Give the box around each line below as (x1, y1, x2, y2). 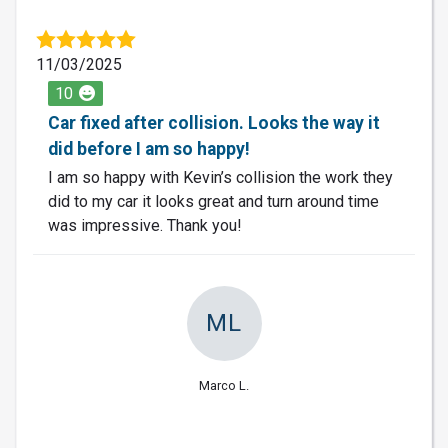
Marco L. (199, 377, 249, 393)
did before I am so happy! (48, 138, 250, 159)
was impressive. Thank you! (48, 215, 242, 235)
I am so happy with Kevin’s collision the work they (48, 167, 393, 187)
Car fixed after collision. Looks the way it (48, 112, 380, 133)
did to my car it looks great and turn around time (48, 191, 379, 211)
